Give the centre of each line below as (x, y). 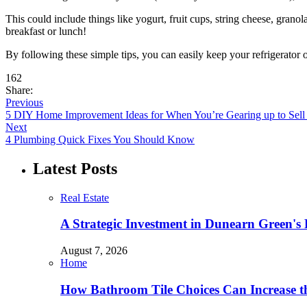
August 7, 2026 (94, 250)
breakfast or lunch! (46, 31)
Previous (24, 102)
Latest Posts (75, 168)
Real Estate (85, 197)
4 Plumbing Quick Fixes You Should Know (100, 139)
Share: (19, 90)
